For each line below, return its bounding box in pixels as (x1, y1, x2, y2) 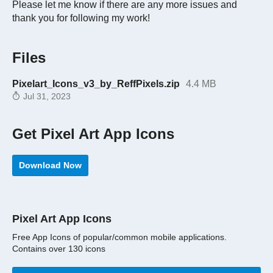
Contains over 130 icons (12, 244, 105, 254)
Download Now (19, 160, 82, 171)
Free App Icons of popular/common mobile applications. (12, 233, 227, 243)
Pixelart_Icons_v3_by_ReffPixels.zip (12, 78, 180, 89)
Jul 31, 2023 (21, 92, 71, 102)
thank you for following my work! (12, 12, 150, 23)
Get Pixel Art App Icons (12, 126, 174, 143)
